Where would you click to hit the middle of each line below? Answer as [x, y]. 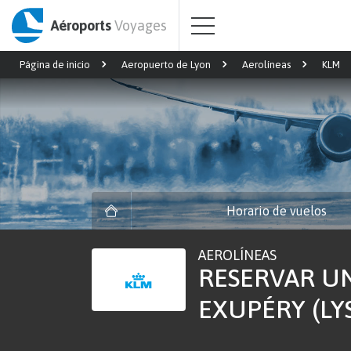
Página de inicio [55, 65]
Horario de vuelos [276, 211]
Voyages [140, 25]
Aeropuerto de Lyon [166, 65]
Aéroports [82, 25]
